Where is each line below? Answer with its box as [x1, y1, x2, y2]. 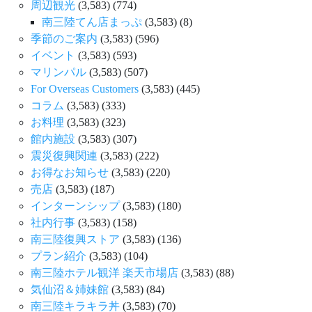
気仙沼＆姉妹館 [31, 283, 109, 296]
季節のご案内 [31, 33, 97, 45]
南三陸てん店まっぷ [42, 16, 142, 29]
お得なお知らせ [31, 166, 109, 179]
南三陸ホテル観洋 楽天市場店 [31, 267, 178, 279]
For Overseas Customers [31, 83, 139, 95]
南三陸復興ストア [31, 233, 120, 246]
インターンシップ [31, 200, 120, 212]
